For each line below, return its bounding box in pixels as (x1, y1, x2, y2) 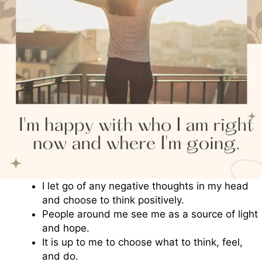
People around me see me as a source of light (42, 208, 258, 220)
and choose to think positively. (42, 194, 184, 206)
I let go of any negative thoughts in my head (42, 180, 249, 192)
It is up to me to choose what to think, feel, (42, 236, 243, 248)
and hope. (42, 222, 89, 234)
